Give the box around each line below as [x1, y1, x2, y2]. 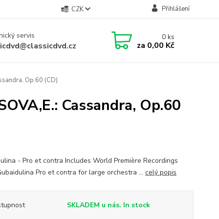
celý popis [145, 168, 176, 177]
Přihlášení [161, 4, 190, 13]
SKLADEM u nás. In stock [66, 200, 150, 210]
